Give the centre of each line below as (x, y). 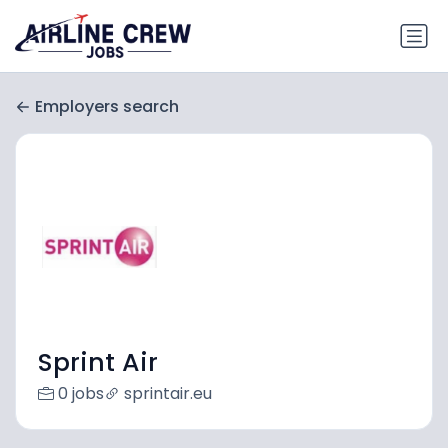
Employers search (107, 107)
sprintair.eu (167, 394)
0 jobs (80, 394)
